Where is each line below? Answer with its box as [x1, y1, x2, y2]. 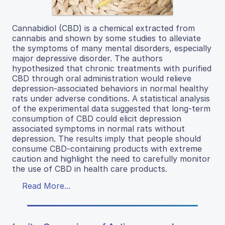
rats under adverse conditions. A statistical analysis [12, 93, 210, 103]
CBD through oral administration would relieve [12, 73, 191, 83]
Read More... [22, 180, 70, 191]
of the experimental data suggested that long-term [12, 103, 210, 114]
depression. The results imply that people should [12, 133, 201, 144]
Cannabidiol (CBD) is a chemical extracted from [12, 23, 195, 33]
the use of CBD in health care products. [12, 163, 167, 174]
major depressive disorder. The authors [12, 53, 163, 63]
